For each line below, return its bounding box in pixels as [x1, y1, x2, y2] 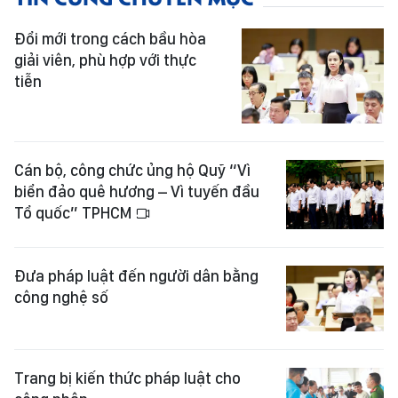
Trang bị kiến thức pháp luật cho [14, 368, 241, 387]
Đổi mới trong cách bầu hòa [14, 28, 206, 48]
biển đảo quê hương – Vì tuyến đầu [14, 181, 259, 201]
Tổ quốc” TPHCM [14, 203, 135, 222]
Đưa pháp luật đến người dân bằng [14, 267, 259, 286]
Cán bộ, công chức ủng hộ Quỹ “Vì [14, 160, 251, 179]
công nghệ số [14, 288, 108, 307]
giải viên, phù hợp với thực [14, 50, 196, 69]
